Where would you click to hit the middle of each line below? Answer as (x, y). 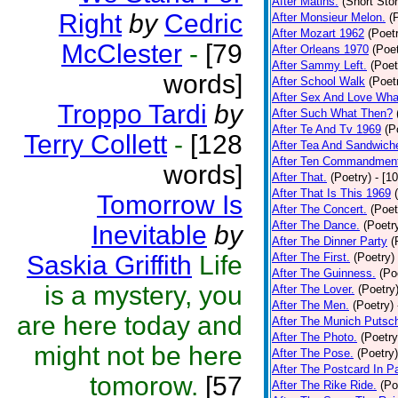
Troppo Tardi (132, 114)
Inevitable (149, 235)
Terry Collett (96, 144)
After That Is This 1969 (331, 193)
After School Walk (318, 81)
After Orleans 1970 (320, 49)
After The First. (311, 257)
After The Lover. (313, 289)
